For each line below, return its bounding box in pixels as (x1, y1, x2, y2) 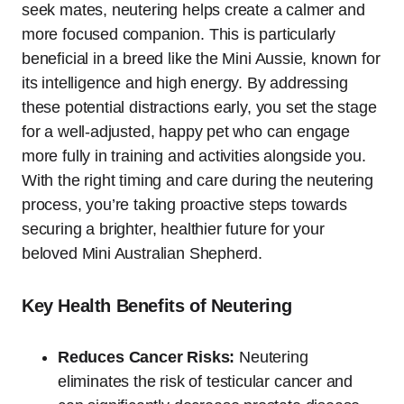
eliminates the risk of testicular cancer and (58, 372, 353, 391)
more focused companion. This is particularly (22, 25, 336, 44)
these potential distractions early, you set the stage (22, 98, 377, 117)
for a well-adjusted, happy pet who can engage (22, 123, 350, 142)
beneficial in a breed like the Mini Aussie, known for (22, 50, 381, 69)
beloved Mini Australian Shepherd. (22, 244, 263, 263)
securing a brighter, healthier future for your (22, 220, 325, 239)
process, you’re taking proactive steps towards (22, 196, 347, 215)
